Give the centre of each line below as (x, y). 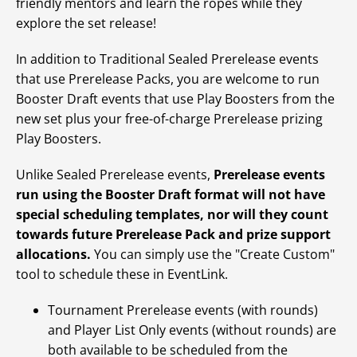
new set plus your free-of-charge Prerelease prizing (169, 119)
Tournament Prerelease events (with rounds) (183, 310)
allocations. (53, 254)
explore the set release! (86, 23)
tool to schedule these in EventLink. (122, 274)
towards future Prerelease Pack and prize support (173, 234)
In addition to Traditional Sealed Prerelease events (167, 59)
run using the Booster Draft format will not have (171, 194)
